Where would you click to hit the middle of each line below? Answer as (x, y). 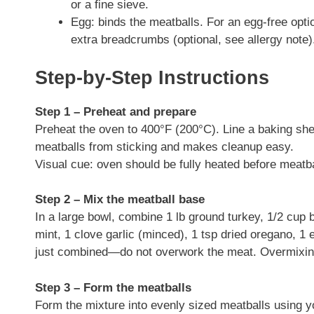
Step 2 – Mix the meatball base (120, 200)
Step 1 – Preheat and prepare (116, 111)
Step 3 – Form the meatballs (113, 287)
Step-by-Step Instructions (152, 77)
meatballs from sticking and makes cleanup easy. (164, 146)
